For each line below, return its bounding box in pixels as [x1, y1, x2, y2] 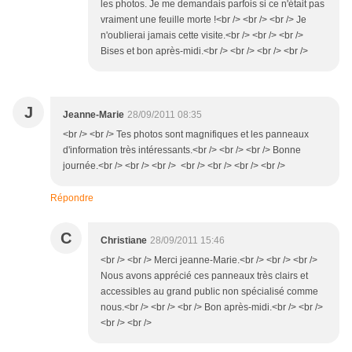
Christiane [101, 235, 147, 247]
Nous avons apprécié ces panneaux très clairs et [101, 270, 308, 282]
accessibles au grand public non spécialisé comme [101, 286, 318, 298]
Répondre [50, 192, 93, 204]
